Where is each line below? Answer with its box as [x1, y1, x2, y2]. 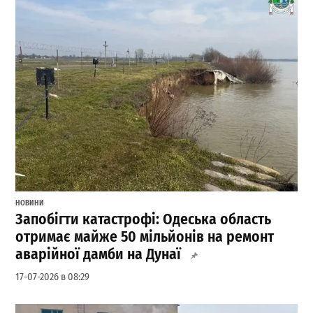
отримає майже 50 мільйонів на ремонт [15, 228, 275, 247]
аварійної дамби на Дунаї [15, 245, 182, 264]
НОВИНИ [15, 198, 45, 208]
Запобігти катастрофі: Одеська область [15, 210, 272, 229]
